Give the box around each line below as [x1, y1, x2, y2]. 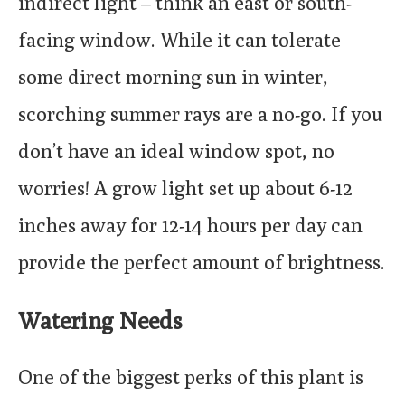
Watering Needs [18, 306, 183, 334]
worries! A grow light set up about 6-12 [18, 175, 353, 200]
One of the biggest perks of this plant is [18, 365, 363, 390]
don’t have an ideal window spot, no [18, 138, 334, 163]
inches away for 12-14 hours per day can [18, 212, 363, 237]
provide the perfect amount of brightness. [18, 250, 385, 274]
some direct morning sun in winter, [18, 64, 328, 89]
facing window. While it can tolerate [18, 27, 341, 52]
